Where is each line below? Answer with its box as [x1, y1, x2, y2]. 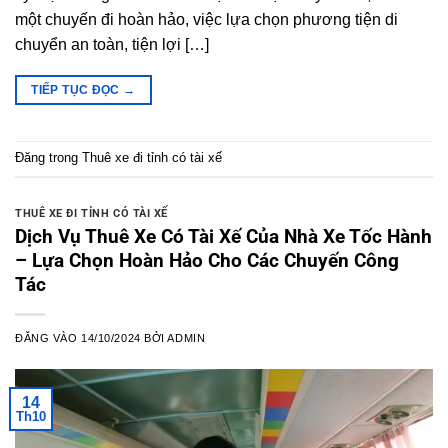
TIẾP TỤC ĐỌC [31, 83, 124, 98]
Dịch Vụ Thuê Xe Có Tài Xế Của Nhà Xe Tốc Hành [15, 224, 432, 248]
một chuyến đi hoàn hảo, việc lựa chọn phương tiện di [15, 11, 398, 29]
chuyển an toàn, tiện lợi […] [15, 36, 209, 54]
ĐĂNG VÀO [15, 331, 82, 344]
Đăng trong [15, 150, 82, 166]
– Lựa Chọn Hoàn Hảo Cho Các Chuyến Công [15, 248, 399, 272]
